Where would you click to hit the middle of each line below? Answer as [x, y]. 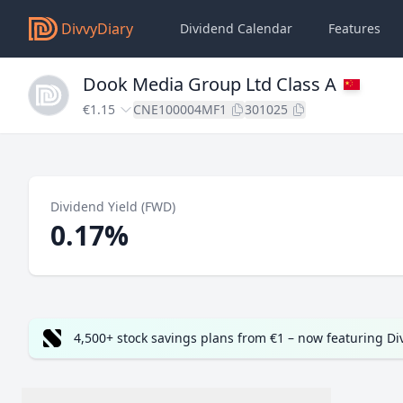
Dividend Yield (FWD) [113, 206]
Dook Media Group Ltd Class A [210, 84]
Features [354, 28]
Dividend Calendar [236, 28]
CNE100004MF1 [180, 109]
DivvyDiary [97, 29]
